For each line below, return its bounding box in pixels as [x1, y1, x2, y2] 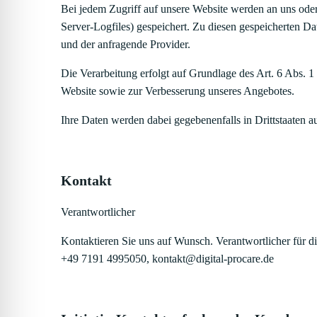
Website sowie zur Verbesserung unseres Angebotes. [61, 85, 294, 98]
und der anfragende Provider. [61, 38, 190, 51]
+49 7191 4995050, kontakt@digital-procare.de [61, 253, 274, 265]
